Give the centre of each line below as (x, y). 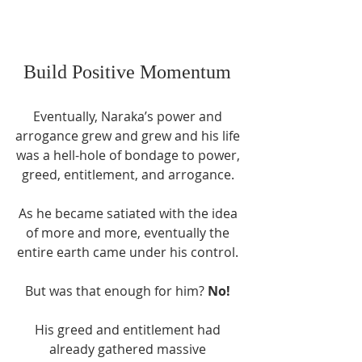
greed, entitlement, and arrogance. (129, 175)
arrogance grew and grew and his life (129, 136)
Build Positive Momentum (129, 72)
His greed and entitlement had (129, 330)
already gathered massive (129, 349)
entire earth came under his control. (129, 253)
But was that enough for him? (116, 291)
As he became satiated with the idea (129, 214)
